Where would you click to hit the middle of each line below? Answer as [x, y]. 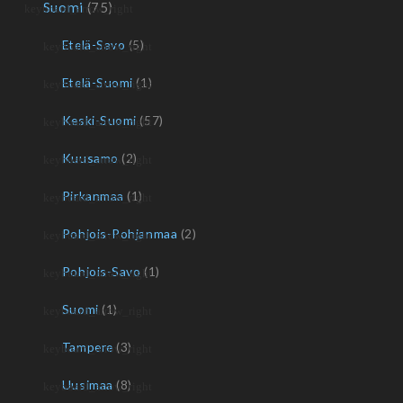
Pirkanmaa [93, 196]
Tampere [87, 347]
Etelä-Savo [94, 45]
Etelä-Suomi [97, 83]
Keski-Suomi [99, 121]
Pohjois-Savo [101, 272]
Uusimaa [87, 385]
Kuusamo [90, 158]
